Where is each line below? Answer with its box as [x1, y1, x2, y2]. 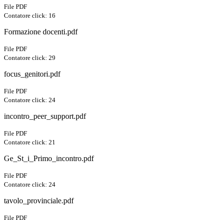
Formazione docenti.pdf [4, 27, 78, 36]
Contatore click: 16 [4, 12, 55, 20]
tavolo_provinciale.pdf [4, 196, 74, 205]
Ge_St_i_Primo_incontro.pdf [4, 154, 94, 163]
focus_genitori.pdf [4, 70, 60, 79]
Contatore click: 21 [4, 138, 55, 146]
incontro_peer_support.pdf [4, 112, 86, 121]
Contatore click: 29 [4, 54, 55, 62]
